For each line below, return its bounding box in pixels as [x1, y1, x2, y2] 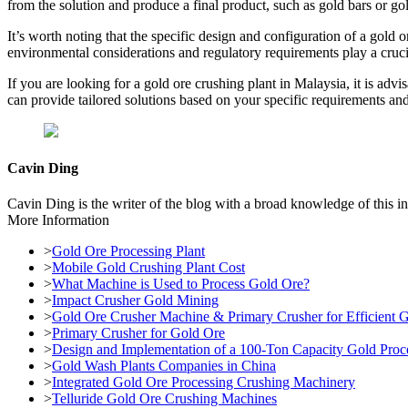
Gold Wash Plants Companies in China [52, 358, 276, 374]
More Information [7, 212, 109, 229]
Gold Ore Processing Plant [52, 243, 205, 260]
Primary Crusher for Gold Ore [52, 325, 225, 342]
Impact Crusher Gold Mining [52, 292, 219, 309]
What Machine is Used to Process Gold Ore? [52, 276, 310, 292]
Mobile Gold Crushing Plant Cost [52, 260, 245, 276]
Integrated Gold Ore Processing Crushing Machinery [52, 374, 355, 391]
